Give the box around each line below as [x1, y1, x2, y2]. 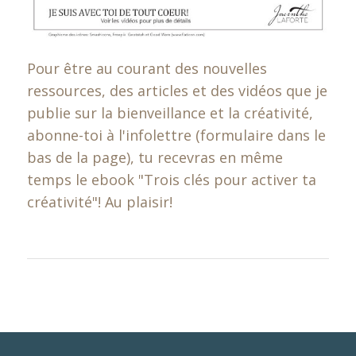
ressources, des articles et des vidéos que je [26, 80, 327, 100]
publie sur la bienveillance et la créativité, [26, 103, 313, 122]
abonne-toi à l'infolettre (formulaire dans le [26, 125, 326, 145]
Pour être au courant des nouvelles [26, 58, 267, 78]
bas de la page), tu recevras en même [26, 147, 283, 167]
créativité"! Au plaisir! [26, 192, 172, 211]
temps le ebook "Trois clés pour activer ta [26, 169, 316, 189]
